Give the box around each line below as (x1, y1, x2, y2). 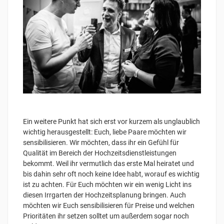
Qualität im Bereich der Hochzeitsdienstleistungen (23, 148, 176, 157)
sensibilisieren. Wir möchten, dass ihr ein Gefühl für (23, 138, 179, 146)
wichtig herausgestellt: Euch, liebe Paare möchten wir (23, 127, 186, 136)
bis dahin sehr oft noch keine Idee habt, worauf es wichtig (23, 169, 199, 178)
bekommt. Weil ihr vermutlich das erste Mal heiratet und (23, 159, 194, 167)
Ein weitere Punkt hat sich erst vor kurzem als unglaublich (23, 117, 200, 125)
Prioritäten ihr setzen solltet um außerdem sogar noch (23, 211, 189, 220)
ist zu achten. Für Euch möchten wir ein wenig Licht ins (23, 180, 191, 188)
